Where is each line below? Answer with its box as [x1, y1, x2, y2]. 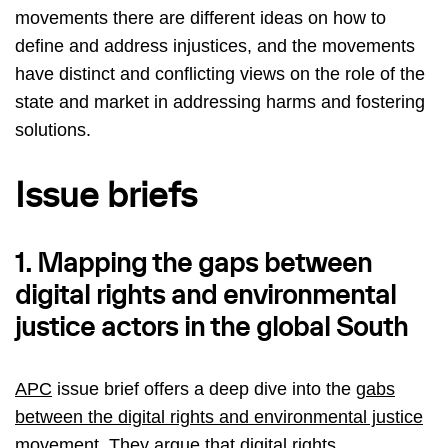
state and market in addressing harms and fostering [15, 92, 425, 113]
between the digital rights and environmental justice [15, 407, 423, 428]
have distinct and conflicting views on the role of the [15, 64, 425, 85]
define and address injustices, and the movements [15, 36, 415, 57]
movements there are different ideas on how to [15, 8, 386, 29]
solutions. [15, 120, 91, 141]
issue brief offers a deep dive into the [52, 379, 356, 400]
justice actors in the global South [15, 316, 408, 342]
